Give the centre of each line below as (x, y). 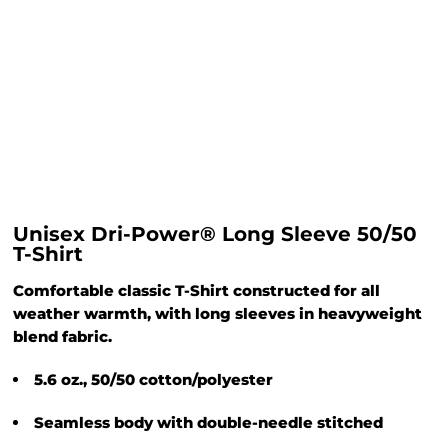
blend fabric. (62, 336)
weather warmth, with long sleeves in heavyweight (217, 313)
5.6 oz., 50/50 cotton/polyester (153, 379)
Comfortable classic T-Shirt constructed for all (196, 290)
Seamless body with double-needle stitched (208, 422)
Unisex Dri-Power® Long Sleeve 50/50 (215, 234)
